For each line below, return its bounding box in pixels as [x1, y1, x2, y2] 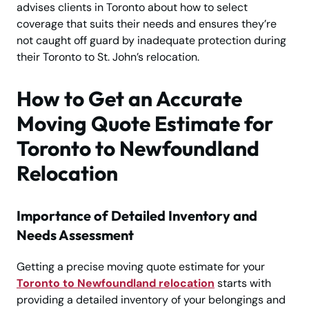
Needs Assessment [17, 226, 134, 244]
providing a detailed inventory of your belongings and [17, 292, 286, 308]
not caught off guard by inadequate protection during [17, 33, 286, 48]
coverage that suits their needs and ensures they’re [17, 17, 277, 32]
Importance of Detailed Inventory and [17, 207, 257, 225]
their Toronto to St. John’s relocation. [17, 50, 199, 65]
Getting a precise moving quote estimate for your [17, 259, 265, 275]
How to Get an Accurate [17, 86, 242, 112]
